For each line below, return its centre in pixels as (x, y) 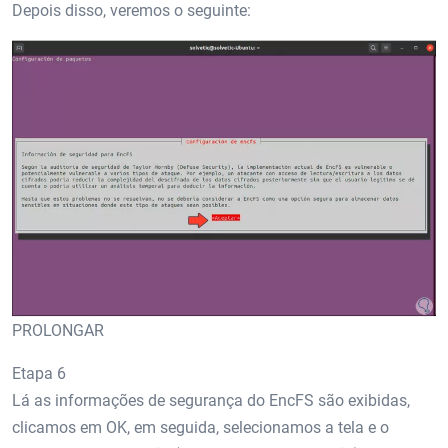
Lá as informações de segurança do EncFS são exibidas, (211, 400)
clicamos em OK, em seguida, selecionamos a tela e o (200, 427)
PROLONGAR (58, 330)
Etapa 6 (39, 373)
